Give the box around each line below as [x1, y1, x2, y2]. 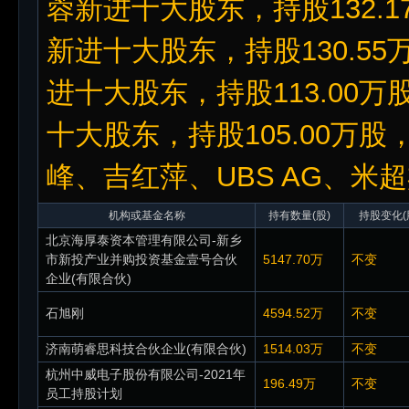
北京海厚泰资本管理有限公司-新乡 [46, 233, 242, 247]
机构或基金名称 [108, 209, 185, 222]
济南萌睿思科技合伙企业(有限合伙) [46, 341, 246, 356]
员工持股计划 [46, 386, 122, 401]
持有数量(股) [268, 209, 330, 222]
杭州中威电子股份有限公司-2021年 [46, 367, 246, 382]
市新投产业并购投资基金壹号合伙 [46, 252, 237, 267]
